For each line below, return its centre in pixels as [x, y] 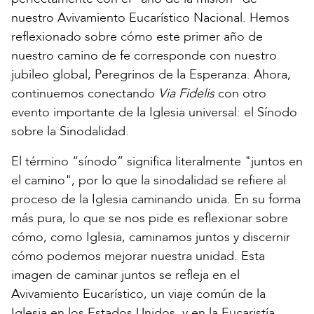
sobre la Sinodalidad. [70, 131]
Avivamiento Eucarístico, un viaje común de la [138, 294]
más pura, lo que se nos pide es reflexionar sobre [150, 218]
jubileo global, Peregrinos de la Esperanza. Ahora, [151, 74]
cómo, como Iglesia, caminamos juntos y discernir [151, 237]
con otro [240, 93]
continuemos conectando [85, 93]
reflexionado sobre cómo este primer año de [137, 36]
